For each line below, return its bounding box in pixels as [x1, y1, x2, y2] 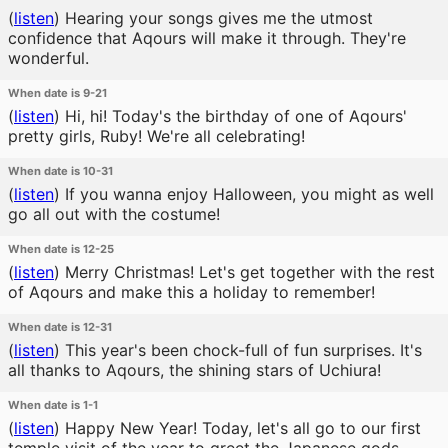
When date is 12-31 [8, 320, 112, 334]
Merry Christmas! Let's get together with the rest [60, 262, 435, 282]
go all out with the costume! [8, 204, 220, 224]
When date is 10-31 [8, 164, 113, 178]
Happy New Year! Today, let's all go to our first [60, 418, 421, 438]
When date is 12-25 [8, 242, 114, 256]
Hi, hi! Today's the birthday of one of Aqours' [60, 106, 407, 126]
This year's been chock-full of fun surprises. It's [60, 340, 422, 360]
